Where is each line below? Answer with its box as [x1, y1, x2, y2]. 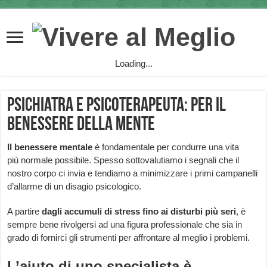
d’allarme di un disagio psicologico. [7, 181, 142, 192]
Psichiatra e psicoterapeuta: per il [7, 97, 226, 116]
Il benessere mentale [7, 142, 93, 153]
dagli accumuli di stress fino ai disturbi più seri [42, 206, 237, 217]
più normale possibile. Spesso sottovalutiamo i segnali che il [7, 155, 240, 166]
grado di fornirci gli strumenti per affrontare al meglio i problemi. [7, 232, 250, 243]
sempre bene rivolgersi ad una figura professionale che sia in [7, 219, 243, 230]
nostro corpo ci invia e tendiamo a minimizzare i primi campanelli [7, 168, 258, 179]
